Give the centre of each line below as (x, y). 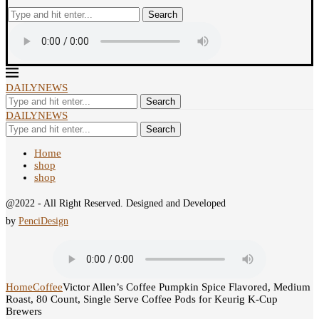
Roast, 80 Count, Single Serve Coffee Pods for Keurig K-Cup (142, 299)
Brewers (24, 311)
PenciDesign (43, 221)
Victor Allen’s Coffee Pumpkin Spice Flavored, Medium (187, 287)
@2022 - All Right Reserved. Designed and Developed (116, 203)
